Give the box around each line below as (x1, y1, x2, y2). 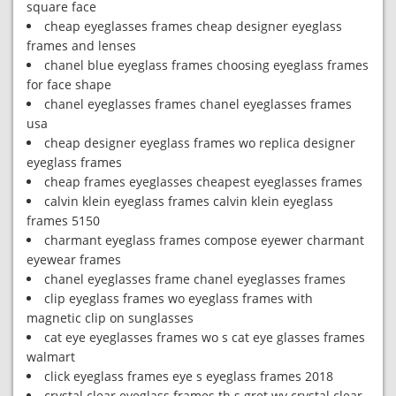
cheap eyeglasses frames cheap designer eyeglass (44, 18, 342, 34)
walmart (27, 348, 75, 365)
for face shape (27, 76, 111, 93)
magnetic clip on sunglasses (27, 309, 194, 326)
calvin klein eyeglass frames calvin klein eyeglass (44, 193, 333, 209)
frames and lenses (27, 37, 136, 54)
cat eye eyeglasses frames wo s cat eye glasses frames (44, 329, 365, 346)
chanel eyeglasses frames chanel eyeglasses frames (44, 95, 352, 112)
